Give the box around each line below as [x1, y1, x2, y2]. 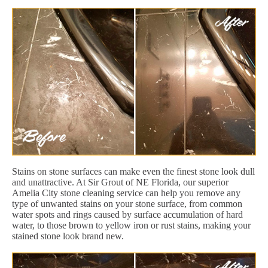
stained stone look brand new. [12, 230, 124, 241]
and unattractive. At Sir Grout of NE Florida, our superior [12, 176, 229, 187]
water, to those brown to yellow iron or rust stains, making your [12, 220, 251, 230]
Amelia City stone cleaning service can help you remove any [12, 187, 240, 198]
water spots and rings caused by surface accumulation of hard [12, 209, 243, 220]
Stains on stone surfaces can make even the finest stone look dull [12, 166, 255, 176]
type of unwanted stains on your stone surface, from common [12, 198, 242, 209]
